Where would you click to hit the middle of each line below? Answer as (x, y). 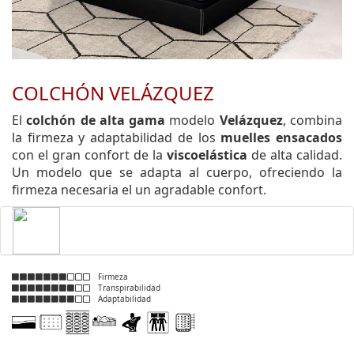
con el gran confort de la (89, 154)
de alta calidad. (297, 154)
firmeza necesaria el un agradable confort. (139, 189)
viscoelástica (209, 154)
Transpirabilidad (126, 287)
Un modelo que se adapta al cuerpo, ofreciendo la (177, 172)
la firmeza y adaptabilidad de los (117, 137)
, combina (313, 120)
